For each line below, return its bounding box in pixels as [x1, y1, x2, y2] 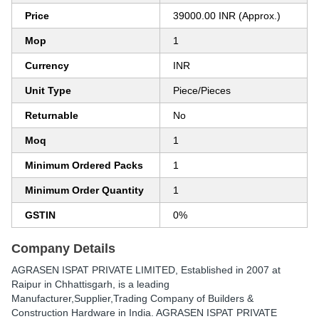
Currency [25, 60, 69, 71]
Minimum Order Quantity [25, 184, 144, 196]
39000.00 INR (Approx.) [173, 10, 281, 21]
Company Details [11, 241, 115, 256]
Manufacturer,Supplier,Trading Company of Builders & [11, 293, 253, 304]
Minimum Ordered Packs [25, 159, 143, 171]
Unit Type [25, 85, 71, 96]
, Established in [175, 264, 246, 276]
